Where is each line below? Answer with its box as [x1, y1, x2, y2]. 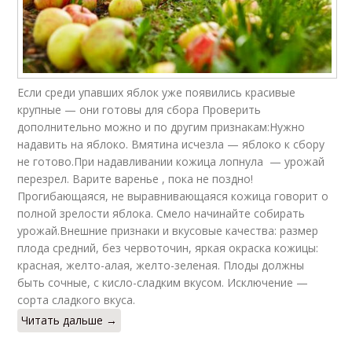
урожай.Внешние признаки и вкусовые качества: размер [17, 222, 319, 238]
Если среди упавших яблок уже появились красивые [17, 84, 296, 100]
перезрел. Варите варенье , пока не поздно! [17, 170, 254, 186]
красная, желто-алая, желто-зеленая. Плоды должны [17, 257, 305, 273]
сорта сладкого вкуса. [17, 291, 136, 307]
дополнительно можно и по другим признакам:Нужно [17, 119, 306, 134]
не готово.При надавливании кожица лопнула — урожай [17, 153, 325, 169]
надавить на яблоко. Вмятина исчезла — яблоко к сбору [17, 136, 325, 152]
